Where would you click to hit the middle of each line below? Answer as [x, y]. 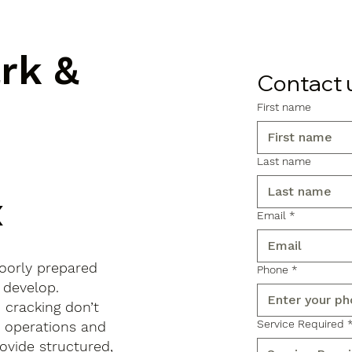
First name [284, 106]
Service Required [301, 323]
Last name [284, 161]
